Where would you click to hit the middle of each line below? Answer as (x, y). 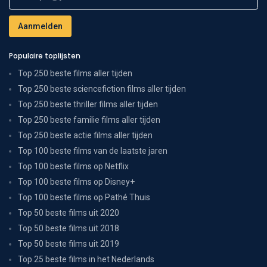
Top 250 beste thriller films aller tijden (88, 104)
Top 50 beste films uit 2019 (69, 243)
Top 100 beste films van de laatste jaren (93, 150)
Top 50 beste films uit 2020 (69, 212)
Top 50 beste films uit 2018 (69, 228)
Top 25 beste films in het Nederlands (86, 259)
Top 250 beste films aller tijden (75, 73)
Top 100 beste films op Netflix (73, 166)
